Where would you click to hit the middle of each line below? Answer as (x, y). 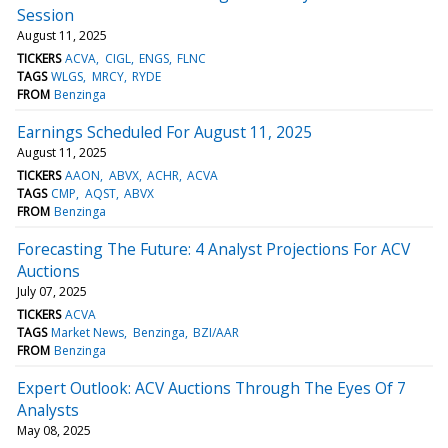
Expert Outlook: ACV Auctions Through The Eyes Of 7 (211, 387)
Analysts (48, 409)
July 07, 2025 (52, 291)
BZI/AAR (215, 332)
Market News (88, 332)
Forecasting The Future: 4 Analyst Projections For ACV (213, 248)
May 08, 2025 (54, 430)
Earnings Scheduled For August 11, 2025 (164, 131)
